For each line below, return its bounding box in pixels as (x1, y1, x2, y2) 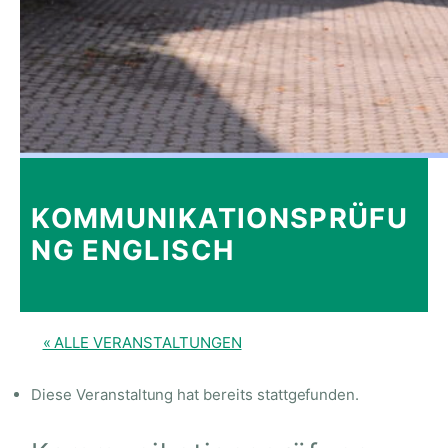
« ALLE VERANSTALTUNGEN (42, 333, 242, 353)
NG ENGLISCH (31, 233, 235, 267)
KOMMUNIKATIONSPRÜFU (31, 201, 409, 235)
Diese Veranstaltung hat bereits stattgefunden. (31, 384, 360, 404)
